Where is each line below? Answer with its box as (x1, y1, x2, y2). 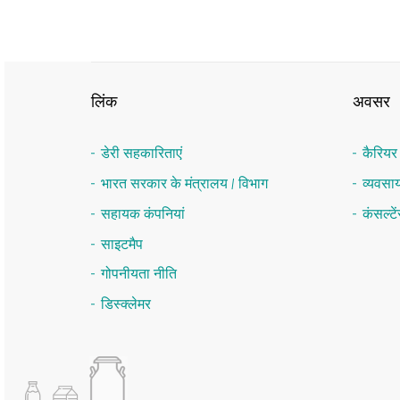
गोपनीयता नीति (101, 265, 177, 283)
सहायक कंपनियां (101, 204, 185, 222)
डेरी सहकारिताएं (101, 145, 182, 162)
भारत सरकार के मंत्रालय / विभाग (101, 175, 268, 193)
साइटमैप (101, 235, 143, 253)
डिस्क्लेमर (101, 296, 151, 313)
